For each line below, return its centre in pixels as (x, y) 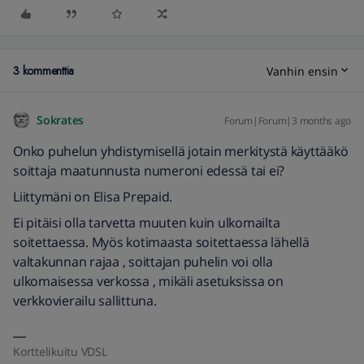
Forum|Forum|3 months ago (288, 121)
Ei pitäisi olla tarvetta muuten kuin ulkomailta (147, 223)
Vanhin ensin (302, 71)
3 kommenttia (43, 71)
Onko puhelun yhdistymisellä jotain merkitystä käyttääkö (181, 151)
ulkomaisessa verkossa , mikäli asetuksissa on (148, 281)
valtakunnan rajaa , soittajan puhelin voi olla (143, 262)
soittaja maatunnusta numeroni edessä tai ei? (149, 171)
